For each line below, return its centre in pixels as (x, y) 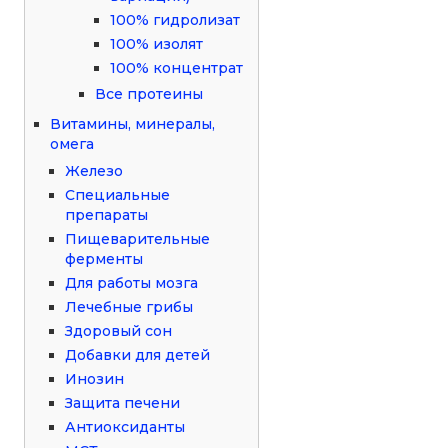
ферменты (104, 258)
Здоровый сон (119, 330)
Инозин (95, 378)
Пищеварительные (138, 238)
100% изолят (157, 43)
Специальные (118, 194)
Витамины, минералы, (133, 123)
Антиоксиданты (125, 426)
